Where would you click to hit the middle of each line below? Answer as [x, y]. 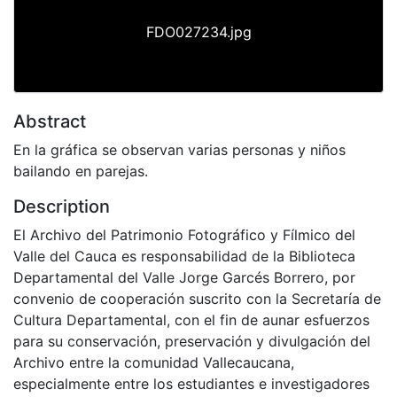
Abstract [50, 121]
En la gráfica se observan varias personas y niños [179, 149]
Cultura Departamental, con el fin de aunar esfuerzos [191, 319]
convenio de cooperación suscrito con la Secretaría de [197, 298]
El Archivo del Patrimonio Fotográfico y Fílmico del [184, 234]
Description [62, 206]
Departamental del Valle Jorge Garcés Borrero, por [184, 277]
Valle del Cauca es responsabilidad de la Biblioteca [184, 256]
